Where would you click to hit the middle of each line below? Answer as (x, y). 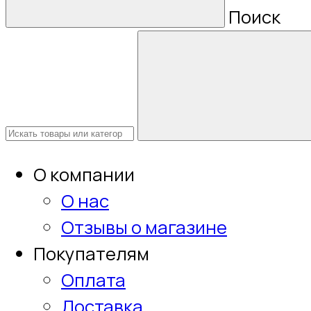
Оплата (93, 280)
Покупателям (91, 253)
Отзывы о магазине (144, 227)
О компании (84, 174)
